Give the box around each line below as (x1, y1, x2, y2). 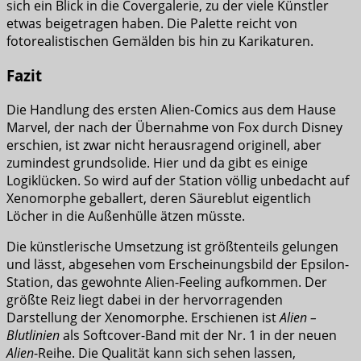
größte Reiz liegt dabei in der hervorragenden (6, 290, 283, 309)
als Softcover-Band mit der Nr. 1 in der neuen (63, 326, 337, 344)
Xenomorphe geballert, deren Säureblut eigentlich (6, 189, 311, 207)
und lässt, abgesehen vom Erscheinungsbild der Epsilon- (6, 255, 349, 273)
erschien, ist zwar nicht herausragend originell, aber (6, 135, 322, 154)
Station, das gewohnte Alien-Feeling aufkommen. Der (6, 272, 327, 291)
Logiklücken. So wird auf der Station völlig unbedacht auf (6, 171, 349, 189)
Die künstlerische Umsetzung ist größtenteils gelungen (6, 237, 338, 255)
